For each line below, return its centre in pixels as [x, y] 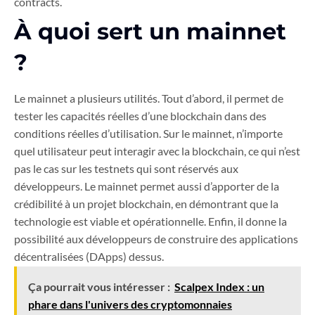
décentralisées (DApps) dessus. [89, 257]
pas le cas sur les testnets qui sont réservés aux [126, 169]
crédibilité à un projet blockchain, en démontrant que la [146, 204]
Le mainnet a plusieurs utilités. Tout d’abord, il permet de [149, 98]
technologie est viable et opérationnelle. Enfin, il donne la [150, 221]
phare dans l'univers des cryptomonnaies [130, 304]
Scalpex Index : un [219, 287]
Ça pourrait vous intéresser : [99, 287]
